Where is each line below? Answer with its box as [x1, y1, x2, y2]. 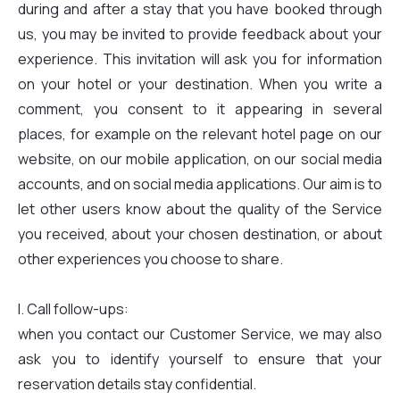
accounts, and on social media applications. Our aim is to [18, 174, 382, 194]
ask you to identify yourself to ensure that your [18, 349, 382, 369]
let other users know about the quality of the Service [18, 199, 382, 219]
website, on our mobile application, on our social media [18, 149, 382, 169]
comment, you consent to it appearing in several [18, 99, 382, 119]
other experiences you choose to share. [18, 249, 283, 269]
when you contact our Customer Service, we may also [18, 324, 382, 344]
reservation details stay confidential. [18, 374, 256, 394]
